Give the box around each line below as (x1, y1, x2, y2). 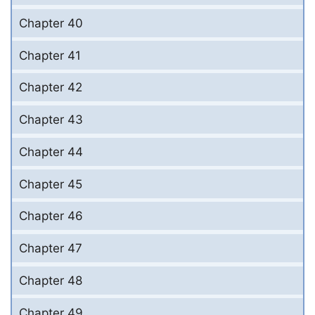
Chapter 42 (19, 80, 82, 95)
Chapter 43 (19, 112, 83, 127)
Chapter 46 (19, 209, 83, 224)
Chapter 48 (19, 273, 82, 288)
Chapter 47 (19, 241, 82, 255)
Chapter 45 (19, 176, 82, 191)
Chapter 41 (19, 48, 81, 63)
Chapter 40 (19, 15, 83, 30)
